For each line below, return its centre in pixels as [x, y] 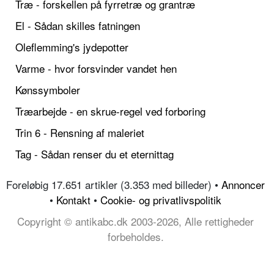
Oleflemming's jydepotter [72, 47]
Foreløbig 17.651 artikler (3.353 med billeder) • [114, 185]
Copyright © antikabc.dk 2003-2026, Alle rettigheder [135, 221]
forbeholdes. [135, 237]
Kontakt [73, 200]
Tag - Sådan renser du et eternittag [94, 154]
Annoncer [243, 185]
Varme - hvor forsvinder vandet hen [96, 68]
